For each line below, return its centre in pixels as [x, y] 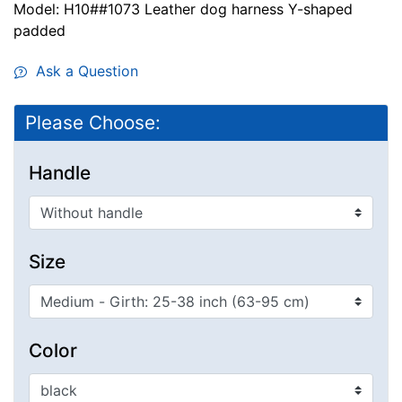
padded [39, 31]
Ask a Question [83, 71]
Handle [60, 173]
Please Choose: [93, 123]
